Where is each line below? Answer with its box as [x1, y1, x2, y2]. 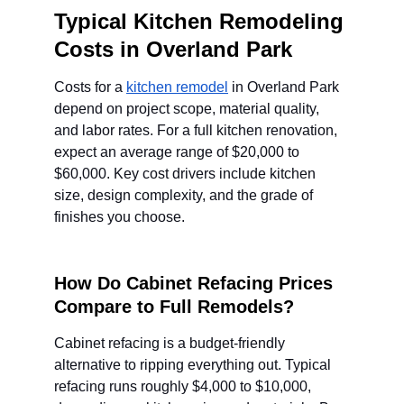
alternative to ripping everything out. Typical [54, 357, 335, 372]
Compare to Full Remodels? [54, 297, 294, 317]
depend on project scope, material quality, [54, 101, 323, 116]
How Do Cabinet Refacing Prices [54, 273, 338, 293]
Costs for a [54, 79, 126, 95]
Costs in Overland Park [54, 37, 292, 61]
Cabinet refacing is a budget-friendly [54, 335, 289, 351]
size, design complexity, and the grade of [54, 188, 317, 203]
